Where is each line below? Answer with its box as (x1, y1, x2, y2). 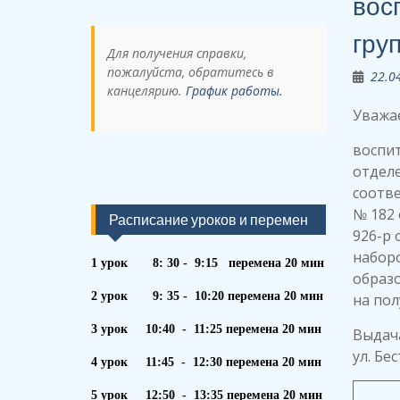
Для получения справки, (107, 45, 246, 62)
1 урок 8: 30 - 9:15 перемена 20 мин (91, 255, 324, 270)
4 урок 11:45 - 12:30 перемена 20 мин (91, 354, 321, 369)
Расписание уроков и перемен (109, 210, 308, 229)
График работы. (186, 82, 283, 99)
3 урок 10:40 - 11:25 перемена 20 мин (91, 321, 321, 336)
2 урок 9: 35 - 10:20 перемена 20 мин (91, 288, 323, 303)
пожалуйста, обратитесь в (107, 63, 274, 80)
